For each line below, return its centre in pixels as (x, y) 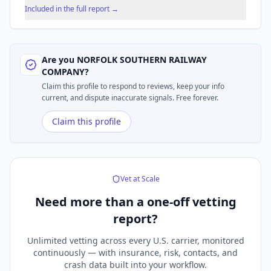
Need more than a (89, 202)
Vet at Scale (140, 179)
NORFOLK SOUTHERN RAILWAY (142, 60)
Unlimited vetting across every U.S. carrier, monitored (135, 241)
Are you (59, 60)
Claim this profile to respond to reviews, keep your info (133, 87)
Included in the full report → (72, 9)
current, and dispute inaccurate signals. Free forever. (130, 98)
